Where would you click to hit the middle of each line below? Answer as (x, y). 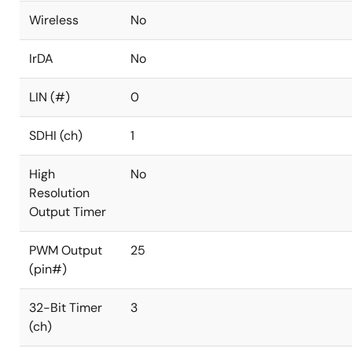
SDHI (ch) (56, 136)
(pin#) (48, 269)
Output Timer (68, 212)
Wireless (54, 20)
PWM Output (66, 250)
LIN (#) (49, 97)
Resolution (59, 193)
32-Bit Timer (66, 308)
